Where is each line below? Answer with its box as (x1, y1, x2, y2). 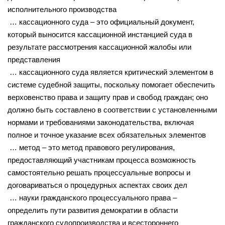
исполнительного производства (8, 5, 117, 14)
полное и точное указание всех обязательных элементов (8, 130, 206, 139)
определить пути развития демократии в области (8, 205, 178, 214)
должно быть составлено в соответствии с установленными (8, 105, 217, 114)
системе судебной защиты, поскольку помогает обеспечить (8, 80, 215, 89)
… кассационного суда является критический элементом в (8, 67, 213, 76)
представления (8, 55, 60, 64)
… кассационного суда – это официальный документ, (8, 17, 194, 26)
